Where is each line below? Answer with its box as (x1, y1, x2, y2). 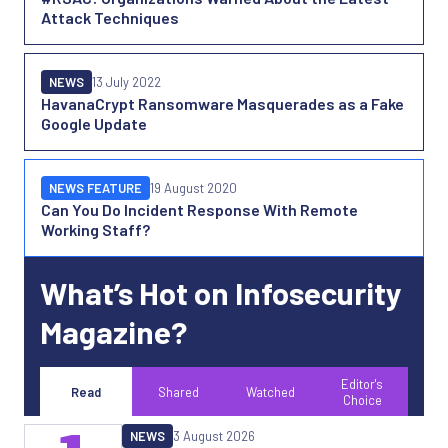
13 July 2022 (92, 74, 161, 90)
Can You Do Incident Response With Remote (41, 200, 358, 219)
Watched (245, 384, 295, 400)
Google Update (41, 114, 147, 133)
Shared (157, 384, 199, 400)
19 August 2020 (150, 180, 237, 196)
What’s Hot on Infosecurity (40, 274, 402, 311)
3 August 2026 (173, 428, 255, 444)
